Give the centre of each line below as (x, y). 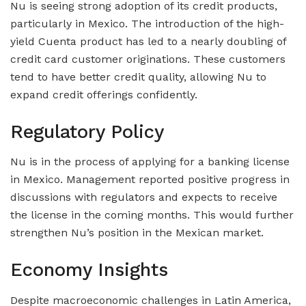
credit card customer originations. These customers (148, 59)
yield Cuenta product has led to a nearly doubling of (148, 42)
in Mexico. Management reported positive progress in (150, 180)
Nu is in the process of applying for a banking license (150, 162)
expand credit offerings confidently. (104, 95)
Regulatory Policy (87, 131)
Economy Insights (89, 269)
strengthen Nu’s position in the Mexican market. (137, 233)
